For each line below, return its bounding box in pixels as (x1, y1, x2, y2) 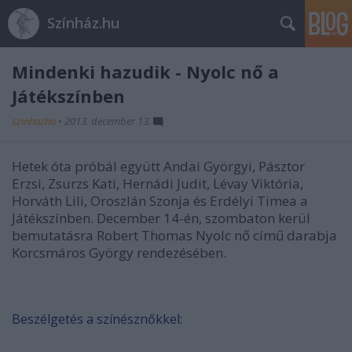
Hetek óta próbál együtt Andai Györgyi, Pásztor (12, 157, 305, 175)
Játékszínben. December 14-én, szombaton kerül (12, 209, 310, 227)
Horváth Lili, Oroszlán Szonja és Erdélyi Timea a (12, 192, 308, 210)
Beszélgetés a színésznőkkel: (12, 310, 182, 328)
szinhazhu (12, 114, 58, 128)
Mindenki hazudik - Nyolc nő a (12, 60, 279, 83)
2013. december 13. (64, 114, 151, 128)
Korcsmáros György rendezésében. (12, 244, 226, 262)
